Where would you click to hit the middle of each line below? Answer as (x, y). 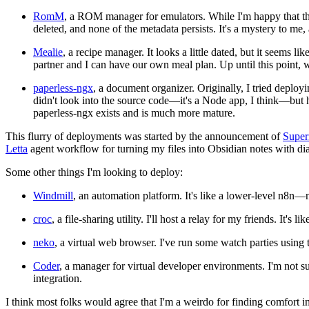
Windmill (53, 196)
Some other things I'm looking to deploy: (94, 172)
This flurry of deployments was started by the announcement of (144, 137)
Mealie (48, 52)
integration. (58, 279)
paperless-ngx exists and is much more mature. (134, 113)
